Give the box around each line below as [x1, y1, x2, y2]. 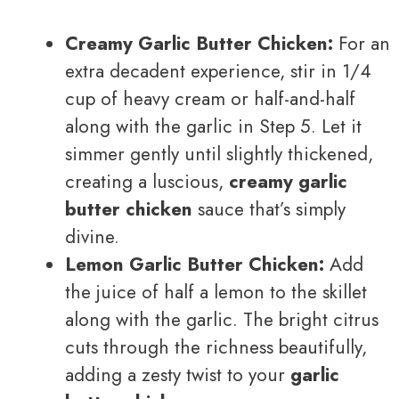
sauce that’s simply [192, 195, 346, 223]
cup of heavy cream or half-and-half [65, 85, 355, 112]
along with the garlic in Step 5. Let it [65, 112, 362, 140]
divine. [65, 223, 119, 250]
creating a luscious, [65, 167, 229, 195]
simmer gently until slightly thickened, [65, 140, 373, 167]
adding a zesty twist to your [65, 361, 290, 388]
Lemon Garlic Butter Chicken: [65, 250, 324, 278]
